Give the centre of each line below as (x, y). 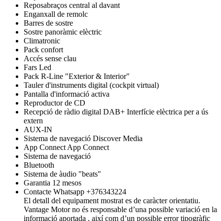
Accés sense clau (50, 58)
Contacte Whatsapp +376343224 (75, 191)
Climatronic (42, 40)
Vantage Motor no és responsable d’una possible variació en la (120, 209)
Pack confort (43, 49)
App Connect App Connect (66, 147)
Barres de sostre (48, 23)
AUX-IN (38, 129)
